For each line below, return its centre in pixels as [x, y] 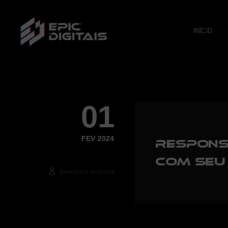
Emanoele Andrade [87, 172]
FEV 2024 [98, 138]
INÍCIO [203, 31]
